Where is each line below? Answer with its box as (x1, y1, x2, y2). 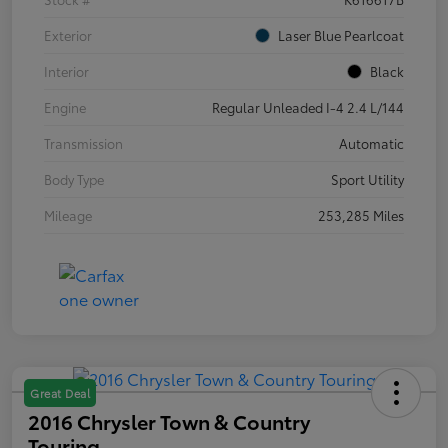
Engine (44, 97, 86, 116)
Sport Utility (331, 169, 404, 188)
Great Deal (30, 384, 90, 401)
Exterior (44, 25, 92, 44)
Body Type (44, 169, 104, 188)
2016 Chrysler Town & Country (28, 406, 310, 435)
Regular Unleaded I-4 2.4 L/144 (212, 97, 404, 116)
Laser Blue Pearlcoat (278, 25, 404, 44)
